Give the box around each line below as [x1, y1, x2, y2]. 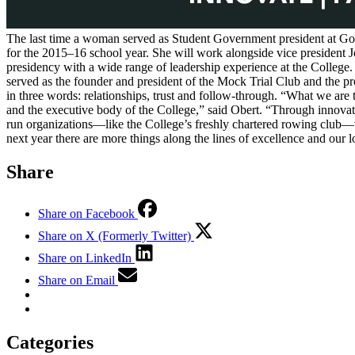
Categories [6, 331, 94, 353]
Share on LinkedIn [38, 250, 132, 265]
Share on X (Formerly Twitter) [38, 228, 191, 242]
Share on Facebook [38, 206, 135, 220]
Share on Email [38, 273, 115, 287]
